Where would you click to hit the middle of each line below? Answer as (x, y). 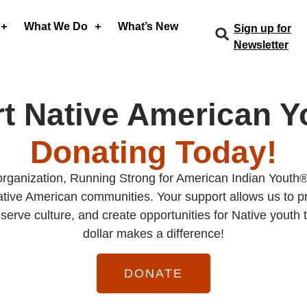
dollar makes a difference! (153, 234)
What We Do (56, 26)
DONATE (153, 273)
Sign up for (262, 28)
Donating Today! (153, 152)
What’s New (148, 26)
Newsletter (261, 45)
